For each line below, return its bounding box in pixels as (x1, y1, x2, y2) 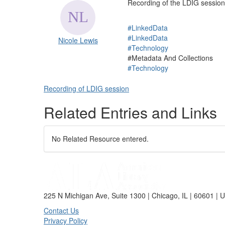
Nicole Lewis (58, 35, 98, 45)
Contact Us (44, 205, 79, 215)
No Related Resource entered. (52, 134, 149, 144)
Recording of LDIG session (44, 83, 129, 93)
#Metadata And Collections (127, 53, 213, 63)
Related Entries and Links (44, 101, 217, 123)
